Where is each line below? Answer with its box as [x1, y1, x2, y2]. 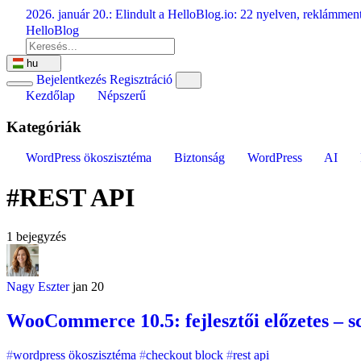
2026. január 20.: [26, 7, 112, 21]
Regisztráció [109, 73, 176, 86]
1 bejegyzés [6, 230, 66, 244]
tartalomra [6, 35, 56, 48]
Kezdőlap [23, 89, 78, 102]
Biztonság [171, 151, 228, 165]
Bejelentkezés [35, 73, 110, 86]
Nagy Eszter [6, 280, 69, 294]
